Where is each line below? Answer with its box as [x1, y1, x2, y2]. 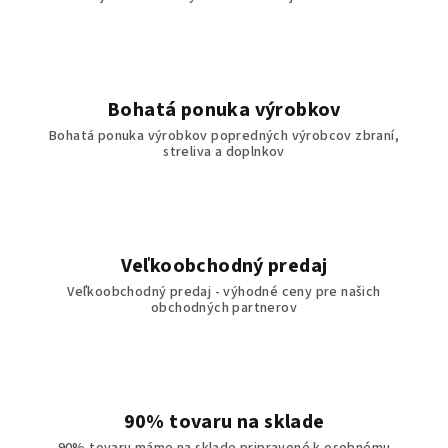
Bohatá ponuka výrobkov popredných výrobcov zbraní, [49, 126, 399, 146]
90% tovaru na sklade [123, 408, 325, 436]
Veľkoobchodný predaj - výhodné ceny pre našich [67, 282, 381, 302]
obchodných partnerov [151, 298, 297, 318]
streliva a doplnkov [163, 142, 285, 162]
